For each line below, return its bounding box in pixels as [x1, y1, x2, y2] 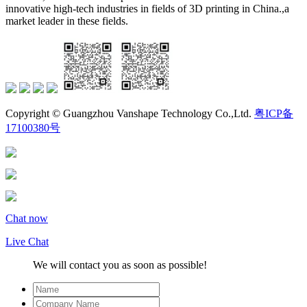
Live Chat [5, 235, 49, 247]
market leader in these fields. [5, 14, 128, 27]
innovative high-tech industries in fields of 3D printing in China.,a [5, 2, 289, 14]
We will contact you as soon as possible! [33, 258, 207, 271]
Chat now [5, 212, 48, 224]
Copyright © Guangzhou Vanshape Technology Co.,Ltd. [5, 107, 254, 119]
